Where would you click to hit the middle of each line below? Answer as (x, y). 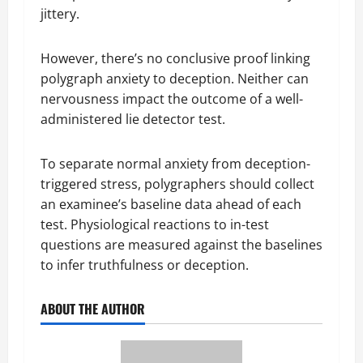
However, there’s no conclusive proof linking (175, 58)
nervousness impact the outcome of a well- (172, 98)
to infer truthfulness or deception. (148, 265)
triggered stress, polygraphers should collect (177, 184)
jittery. (63, 13)
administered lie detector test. (136, 119)
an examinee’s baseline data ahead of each (171, 204)
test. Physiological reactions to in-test (155, 224)
